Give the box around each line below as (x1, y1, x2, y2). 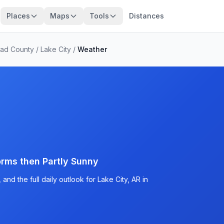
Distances (128, 11, 164, 20)
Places (6, 11, 30, 20)
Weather (77, 45, 107, 53)
